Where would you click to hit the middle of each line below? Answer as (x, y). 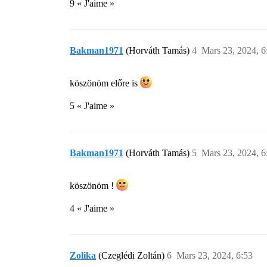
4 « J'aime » (92, 209)
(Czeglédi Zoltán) (133, 256)
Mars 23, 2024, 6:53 (215, 256)
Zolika (83, 256)
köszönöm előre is (105, 83)
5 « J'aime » (92, 106)
